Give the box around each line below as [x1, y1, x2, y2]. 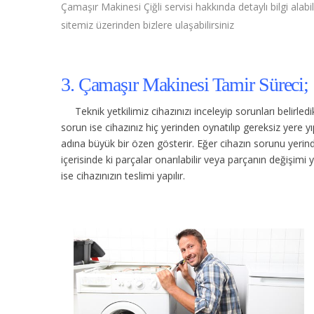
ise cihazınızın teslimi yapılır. [61, 168, 185, 182]
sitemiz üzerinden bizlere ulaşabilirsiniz [61, 18, 234, 32]
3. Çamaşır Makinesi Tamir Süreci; [61, 73, 309, 95]
